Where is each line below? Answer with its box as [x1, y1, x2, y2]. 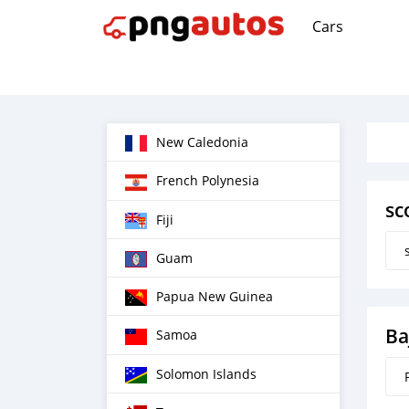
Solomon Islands [156, 364, 257, 383]
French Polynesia [156, 172, 259, 190]
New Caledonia [156, 133, 248, 151]
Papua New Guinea [156, 288, 273, 305]
